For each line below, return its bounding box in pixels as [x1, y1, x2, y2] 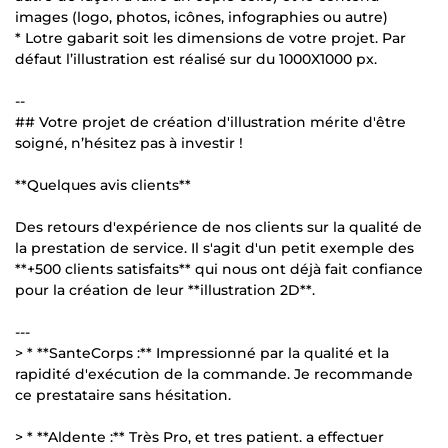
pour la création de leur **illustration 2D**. [15, 280, 315, 299]
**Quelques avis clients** [15, 175, 191, 194]
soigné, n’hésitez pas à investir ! [15, 133, 243, 152]
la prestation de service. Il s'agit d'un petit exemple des [15, 238, 414, 257]
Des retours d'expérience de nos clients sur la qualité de [15, 217, 422, 236]
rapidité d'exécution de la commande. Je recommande [15, 364, 413, 383]
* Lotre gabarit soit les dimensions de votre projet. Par [15, 28, 406, 47]
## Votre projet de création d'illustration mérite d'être [15, 112, 406, 131]
